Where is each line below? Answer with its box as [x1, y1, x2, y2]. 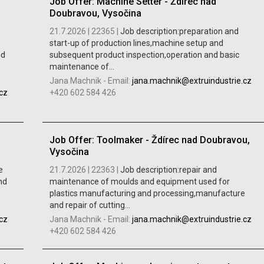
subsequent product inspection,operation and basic [49, 49, 239, 60]
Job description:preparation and [120, 26, 239, 36]
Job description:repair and [120, 164, 217, 174]
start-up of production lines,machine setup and [49, 38, 223, 48]
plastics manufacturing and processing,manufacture [49, 188, 245, 198]
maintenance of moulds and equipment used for [49, 176, 230, 186]
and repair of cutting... [49, 200, 130, 210]
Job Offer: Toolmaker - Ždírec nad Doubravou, [49, 134, 250, 146]
